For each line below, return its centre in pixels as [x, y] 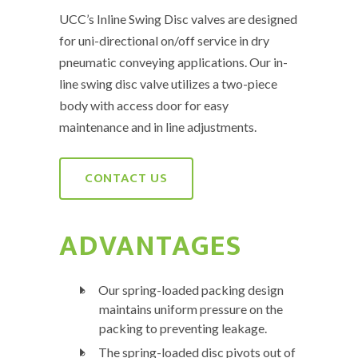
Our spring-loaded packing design [191, 290]
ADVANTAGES [151, 246]
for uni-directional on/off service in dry [164, 40]
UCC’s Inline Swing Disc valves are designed [178, 19]
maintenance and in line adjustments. [158, 127]
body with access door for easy [144, 105]
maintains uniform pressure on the [191, 309]
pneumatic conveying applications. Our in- [173, 62]
